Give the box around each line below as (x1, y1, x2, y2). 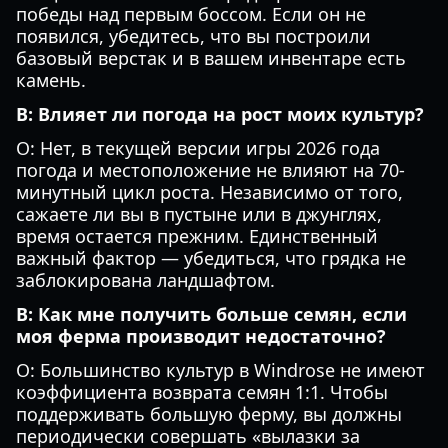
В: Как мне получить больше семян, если (16, 302, 407, 326)
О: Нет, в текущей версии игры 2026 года (16, 136, 380, 160)
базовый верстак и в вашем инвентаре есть (16, 46, 406, 70)
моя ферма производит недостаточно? (16, 324, 386, 348)
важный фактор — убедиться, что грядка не (16, 246, 406, 270)
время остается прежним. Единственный (16, 224, 378, 248)
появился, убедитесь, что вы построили (16, 24, 371, 48)
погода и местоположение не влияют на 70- (16, 158, 405, 182)
